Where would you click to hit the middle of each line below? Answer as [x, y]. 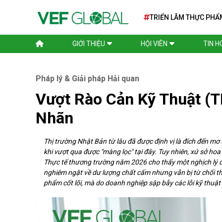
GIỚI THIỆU [89, 44]
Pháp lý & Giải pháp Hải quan [87, 79]
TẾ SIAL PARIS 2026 [181, 28]
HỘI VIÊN [154, 44]
